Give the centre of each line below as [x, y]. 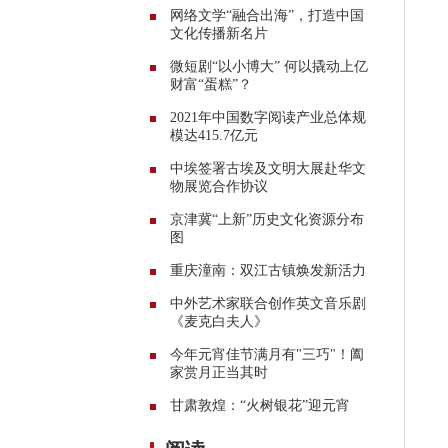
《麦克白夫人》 [219, 321]
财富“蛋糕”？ [211, 84]
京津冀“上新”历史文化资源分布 [267, 219]
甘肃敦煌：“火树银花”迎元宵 [260, 405]
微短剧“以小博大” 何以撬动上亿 [269, 66]
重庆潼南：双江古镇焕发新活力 [268, 270]
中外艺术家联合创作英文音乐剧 [268, 303]
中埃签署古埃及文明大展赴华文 [268, 168]
